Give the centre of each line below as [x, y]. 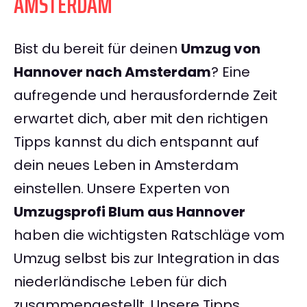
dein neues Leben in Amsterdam [126, 165]
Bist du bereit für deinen [97, 49]
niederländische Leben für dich [120, 282]
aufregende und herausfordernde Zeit [146, 96]
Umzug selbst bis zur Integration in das [147, 259]
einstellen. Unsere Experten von [122, 189]
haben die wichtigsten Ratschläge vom [149, 235]
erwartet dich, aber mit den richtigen [141, 119]
